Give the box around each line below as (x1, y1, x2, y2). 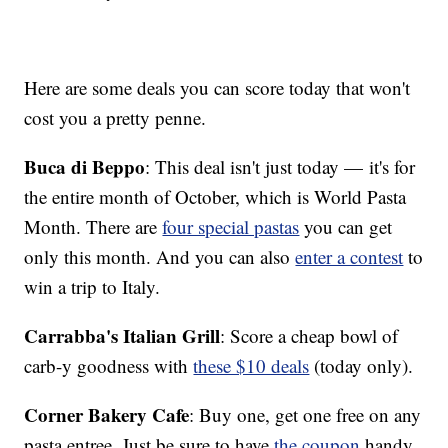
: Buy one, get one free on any (189, 402, 422, 428)
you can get (299, 214, 393, 240)
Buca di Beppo (24, 153, 146, 181)
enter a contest (295, 244, 404, 270)
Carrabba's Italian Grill (24, 322, 221, 350)
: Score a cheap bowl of (220, 323, 399, 349)
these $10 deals (193, 353, 310, 379)
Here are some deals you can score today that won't (24, 75, 411, 101)
